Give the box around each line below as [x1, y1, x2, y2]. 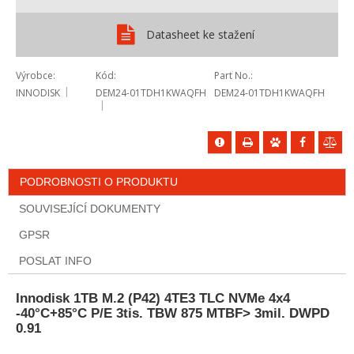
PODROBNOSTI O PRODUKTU [20, 175, 178, 188]
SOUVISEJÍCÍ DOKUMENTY [19, 201, 160, 215]
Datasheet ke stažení [146, 26, 255, 42]
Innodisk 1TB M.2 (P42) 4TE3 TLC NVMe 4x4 [16, 291, 290, 306]
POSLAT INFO [19, 254, 92, 267]
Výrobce [16, 68, 53, 82]
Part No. [214, 68, 251, 82]
